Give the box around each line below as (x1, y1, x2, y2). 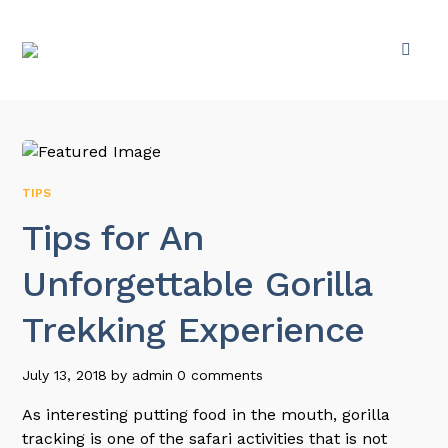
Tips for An (22, 217, 205, 259)
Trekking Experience (22, 309, 365, 351)
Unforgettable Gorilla (22, 263, 372, 305)
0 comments (177, 367, 264, 383)
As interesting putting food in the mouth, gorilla (22, 405, 391, 424)
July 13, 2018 (22, 367, 108, 383)
